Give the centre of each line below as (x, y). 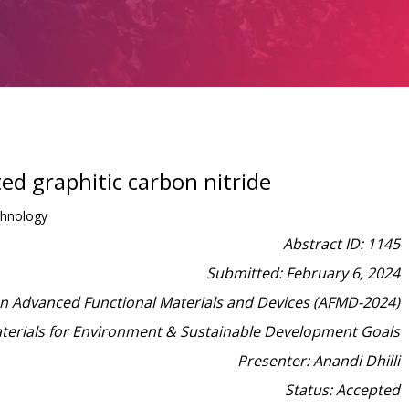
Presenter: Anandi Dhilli (319, 361)
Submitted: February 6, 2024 (303, 273)
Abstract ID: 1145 (341, 244)
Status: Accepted (342, 390)
